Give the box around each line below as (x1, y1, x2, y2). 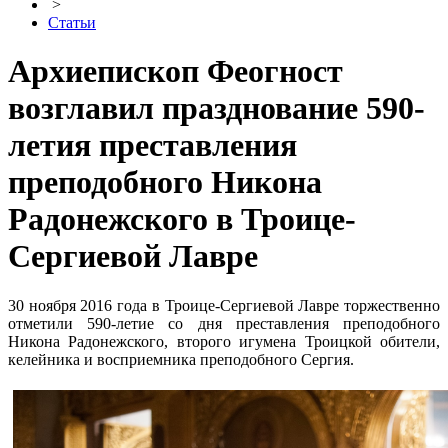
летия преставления (8, 127, 297, 164)
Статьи (48, 14, 96, 31)
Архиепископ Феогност (8, 53, 343, 90)
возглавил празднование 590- (8, 90, 425, 127)
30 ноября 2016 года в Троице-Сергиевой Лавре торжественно (8, 296, 440, 314)
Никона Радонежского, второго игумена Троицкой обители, (8, 332, 440, 350)
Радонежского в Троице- (8, 201, 356, 238)
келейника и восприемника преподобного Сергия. (8, 350, 354, 368)
